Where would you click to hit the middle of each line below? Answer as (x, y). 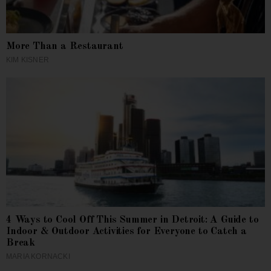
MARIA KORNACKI (38, 256)
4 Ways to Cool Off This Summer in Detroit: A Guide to (132, 220)
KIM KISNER (28, 60)
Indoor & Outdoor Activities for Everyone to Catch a (126, 231)
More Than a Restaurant (65, 46)
